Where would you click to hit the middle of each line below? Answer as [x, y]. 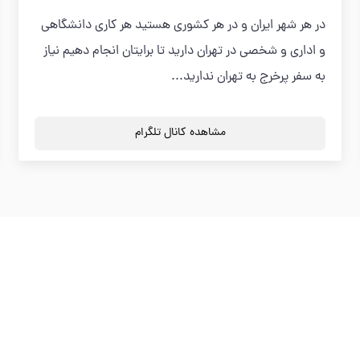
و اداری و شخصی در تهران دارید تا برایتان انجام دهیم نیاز [184, 51]
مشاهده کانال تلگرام [180, 133]
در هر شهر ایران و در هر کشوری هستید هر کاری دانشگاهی [183, 26]
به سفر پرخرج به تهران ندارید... [248, 77]
